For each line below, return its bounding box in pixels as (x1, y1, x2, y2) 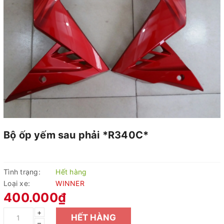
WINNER (55, 179, 84, 187)
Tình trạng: (3, 167, 40, 176)
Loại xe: (3, 179, 30, 187)
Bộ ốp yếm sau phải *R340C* (3, 129, 149, 141)
